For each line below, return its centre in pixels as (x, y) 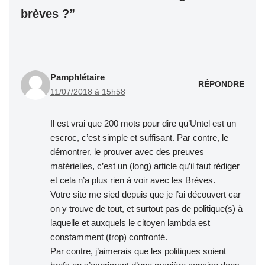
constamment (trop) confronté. (109, 237)
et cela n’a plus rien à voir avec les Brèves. (133, 180)
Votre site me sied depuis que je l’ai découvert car (146, 194)
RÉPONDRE (221, 85)
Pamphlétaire (77, 77)
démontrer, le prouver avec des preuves (127, 151)
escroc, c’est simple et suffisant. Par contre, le (139, 137)
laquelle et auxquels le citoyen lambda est (130, 222)
